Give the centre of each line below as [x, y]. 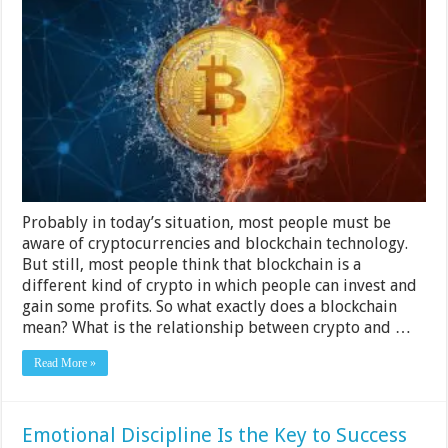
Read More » [65, 362]
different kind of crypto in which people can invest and [220, 285]
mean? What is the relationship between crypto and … [217, 327]
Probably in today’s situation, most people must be [207, 222]
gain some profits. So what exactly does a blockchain [210, 306]
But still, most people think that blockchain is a [192, 264]
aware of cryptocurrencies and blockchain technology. [215, 243]
